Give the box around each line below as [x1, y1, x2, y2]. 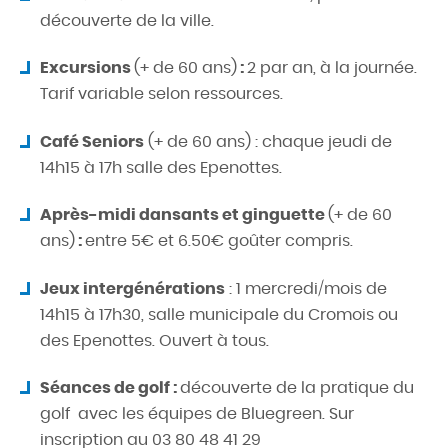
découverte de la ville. [40, 9, 214, 33]
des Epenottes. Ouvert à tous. [40, 328, 269, 352]
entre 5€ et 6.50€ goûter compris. [85, 229, 353, 253]
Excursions [40, 56, 134, 80]
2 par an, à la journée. [247, 56, 417, 80]
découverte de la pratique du [180, 376, 414, 400]
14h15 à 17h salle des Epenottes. [40, 155, 282, 179]
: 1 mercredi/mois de [225, 276, 387, 300]
